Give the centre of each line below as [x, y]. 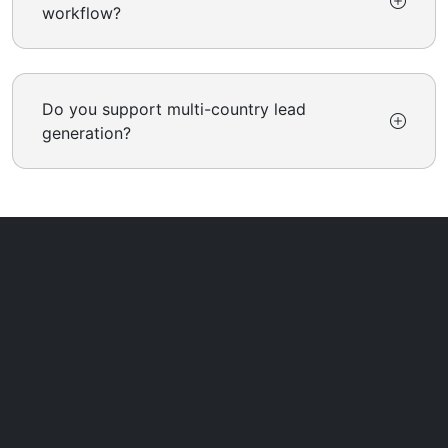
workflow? [81, 13]
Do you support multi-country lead [174, 109]
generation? [86, 133]
